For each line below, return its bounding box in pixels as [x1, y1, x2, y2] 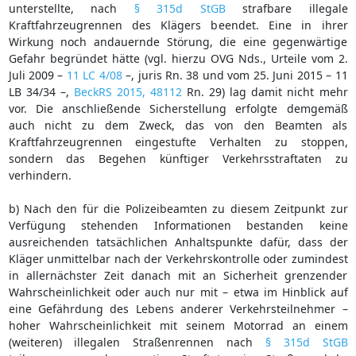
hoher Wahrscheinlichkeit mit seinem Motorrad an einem [8, 317, 348, 333]
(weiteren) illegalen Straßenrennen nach [8, 334, 265, 350]
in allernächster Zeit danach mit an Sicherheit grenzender [8, 267, 348, 283]
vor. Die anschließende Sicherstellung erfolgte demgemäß [8, 100, 348, 116]
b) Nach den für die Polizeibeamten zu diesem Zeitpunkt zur [8, 200, 348, 216]
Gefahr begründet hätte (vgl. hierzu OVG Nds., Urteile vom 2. [8, 50, 348, 66]
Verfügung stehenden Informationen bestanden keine [8, 217, 348, 233]
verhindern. [8, 167, 72, 183]
